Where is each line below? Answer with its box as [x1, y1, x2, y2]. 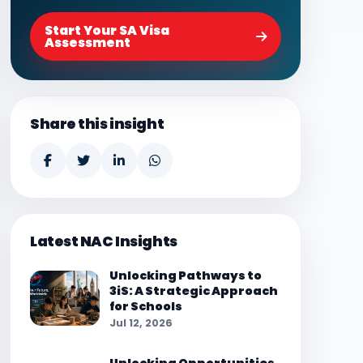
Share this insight [30, 114, 164, 134]
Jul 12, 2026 [109, 316, 173, 330]
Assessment [45, 34, 130, 51]
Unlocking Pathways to [109, 267, 262, 284]
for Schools [109, 298, 182, 314]
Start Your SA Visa [45, 22, 169, 39]
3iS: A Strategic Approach [109, 283, 278, 299]
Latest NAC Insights [30, 232, 177, 251]
